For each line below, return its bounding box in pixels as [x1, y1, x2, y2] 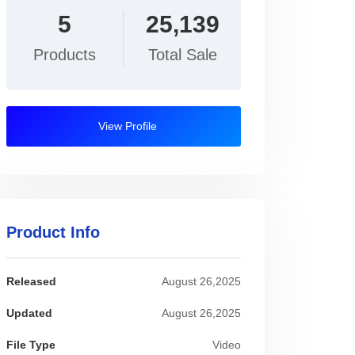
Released [6, 276, 56, 288]
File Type [6, 339, 55, 351]
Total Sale [147, 46, 217, 63]
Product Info [6, 223, 100, 241]
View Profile [94, 120, 157, 132]
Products [33, 46, 96, 63]
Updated [6, 307, 52, 319]
